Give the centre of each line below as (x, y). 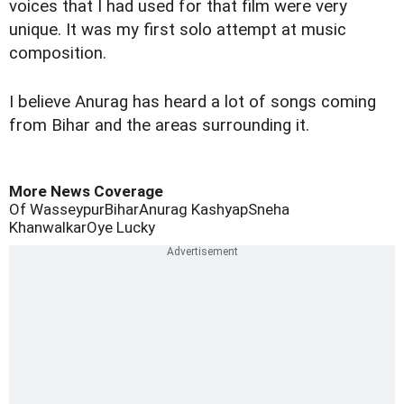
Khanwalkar (48, 228)
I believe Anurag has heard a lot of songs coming (193, 102)
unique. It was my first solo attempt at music (178, 30)
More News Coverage (86, 192)
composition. (60, 54)
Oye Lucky (121, 228)
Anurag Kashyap (193, 210)
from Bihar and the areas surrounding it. (159, 126)
